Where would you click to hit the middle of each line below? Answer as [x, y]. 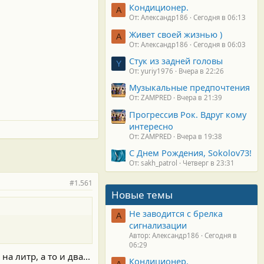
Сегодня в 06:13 [220, 18]
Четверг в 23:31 [209, 163]
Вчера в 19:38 [199, 136]
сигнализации [158, 225]
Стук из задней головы [176, 61]
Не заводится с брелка [176, 213]
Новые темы [142, 195]
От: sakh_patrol [153, 163]
